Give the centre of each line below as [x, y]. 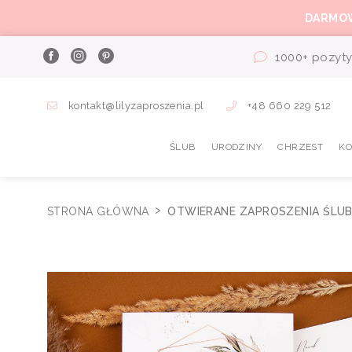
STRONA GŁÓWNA [100, 211]
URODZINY [236, 147]
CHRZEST [301, 147]
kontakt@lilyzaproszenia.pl [136, 106]
